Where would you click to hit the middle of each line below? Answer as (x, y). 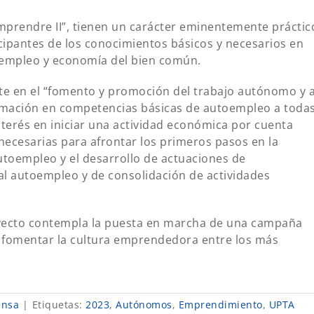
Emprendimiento (220, 305)
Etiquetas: (59, 305)
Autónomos (144, 305)
